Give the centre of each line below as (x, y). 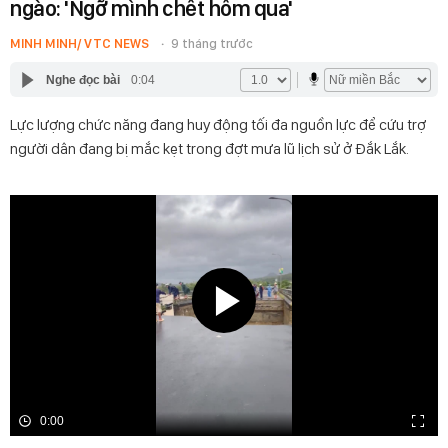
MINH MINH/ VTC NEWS (79, 43)
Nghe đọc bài (82, 79)
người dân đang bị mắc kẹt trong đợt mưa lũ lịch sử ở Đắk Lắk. (209, 148)
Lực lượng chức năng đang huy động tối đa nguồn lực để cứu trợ (218, 124)
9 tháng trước (212, 43)
